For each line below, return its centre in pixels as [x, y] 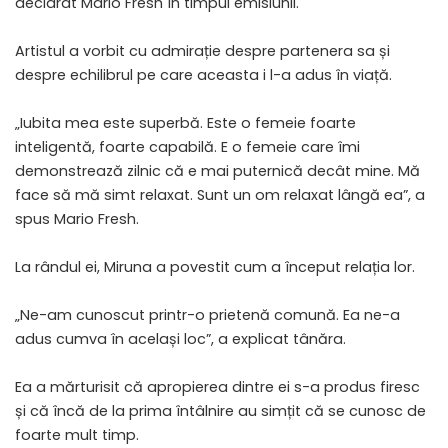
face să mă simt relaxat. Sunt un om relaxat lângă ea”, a [220, 194]
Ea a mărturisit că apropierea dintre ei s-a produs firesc [217, 386]
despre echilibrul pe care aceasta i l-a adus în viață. [203, 74]
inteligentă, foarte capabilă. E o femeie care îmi [187, 146]
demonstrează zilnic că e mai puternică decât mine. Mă [217, 170]
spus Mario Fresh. [77, 218]
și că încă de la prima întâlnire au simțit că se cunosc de [220, 410]
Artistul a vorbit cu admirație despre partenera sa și [202, 50]
